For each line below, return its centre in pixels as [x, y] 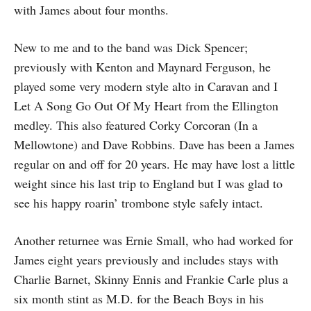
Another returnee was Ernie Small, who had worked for [153, 240]
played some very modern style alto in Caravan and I [146, 86]
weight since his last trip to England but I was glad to [148, 183]
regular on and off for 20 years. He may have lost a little [154, 164]
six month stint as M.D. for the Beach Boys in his [139, 299]
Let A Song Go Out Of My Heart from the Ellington [146, 106]
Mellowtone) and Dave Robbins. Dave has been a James [154, 144]
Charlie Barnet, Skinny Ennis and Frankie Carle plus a [151, 279]
